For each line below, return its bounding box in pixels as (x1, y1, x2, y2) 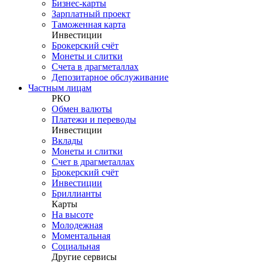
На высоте (52, 210, 93, 220)
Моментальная (52, 231, 110, 241)
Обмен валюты (52, 104, 112, 114)
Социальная (52, 241, 100, 251)
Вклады (52, 136, 83, 146)
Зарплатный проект (52, 9, 130, 19)
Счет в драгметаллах (52, 157, 134, 167)
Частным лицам (28, 83, 92, 93)
